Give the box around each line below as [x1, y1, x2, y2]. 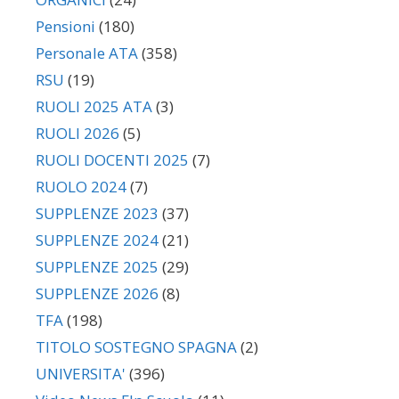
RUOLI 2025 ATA [36, 96, 152, 118]
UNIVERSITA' [36, 363, 126, 385]
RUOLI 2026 [36, 123, 119, 144]
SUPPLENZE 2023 [36, 203, 159, 224]
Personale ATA [36, 43, 138, 64]
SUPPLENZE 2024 [36, 230, 159, 251]
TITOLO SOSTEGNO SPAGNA [36, 337, 237, 358]
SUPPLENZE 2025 [36, 256, 159, 278]
